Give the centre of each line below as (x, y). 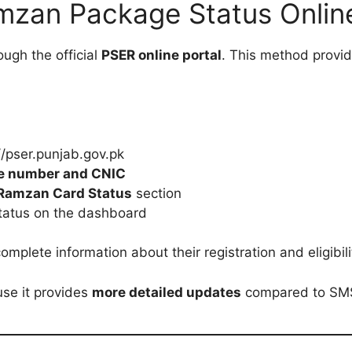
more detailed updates (167, 292)
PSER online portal (161, 55)
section (157, 193)
